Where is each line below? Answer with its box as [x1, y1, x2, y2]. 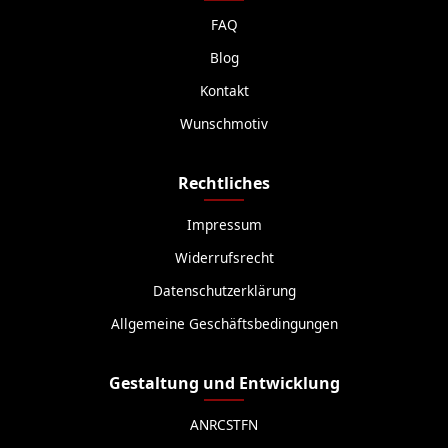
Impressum [186, 215, 262, 234]
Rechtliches [178, 172, 270, 194]
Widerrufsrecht [174, 248, 274, 267]
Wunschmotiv [180, 114, 268, 133]
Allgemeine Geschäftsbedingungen [110, 314, 338, 333]
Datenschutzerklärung [152, 281, 296, 300]
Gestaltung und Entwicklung [108, 372, 340, 394]
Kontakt [199, 81, 249, 100]
